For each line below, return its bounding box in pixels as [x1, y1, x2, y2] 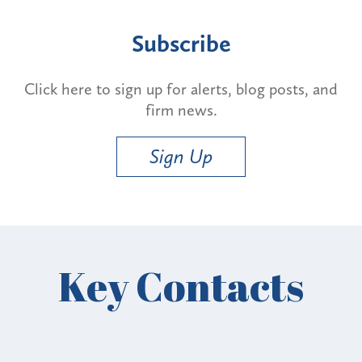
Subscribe [131, 28, 231, 58]
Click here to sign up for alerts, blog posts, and [24, 78, 338, 99]
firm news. [145, 99, 217, 120]
